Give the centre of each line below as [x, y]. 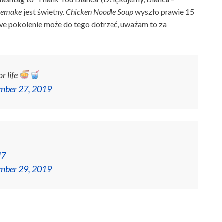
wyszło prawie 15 [165, 12]
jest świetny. [45, 12]
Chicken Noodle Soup [100, 12]
